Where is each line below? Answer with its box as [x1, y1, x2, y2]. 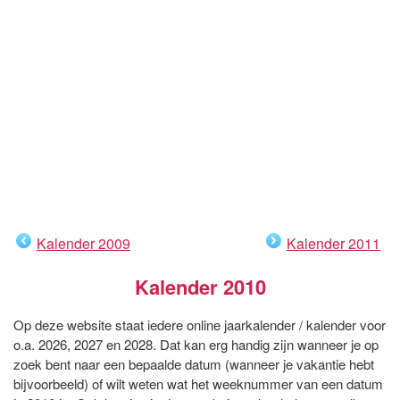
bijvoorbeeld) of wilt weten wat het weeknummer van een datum [13, 373, 383, 393]
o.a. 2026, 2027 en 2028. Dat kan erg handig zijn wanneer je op [13, 334, 379, 354]
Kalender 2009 [37, 232, 130, 254]
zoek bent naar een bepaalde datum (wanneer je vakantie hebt [13, 354, 374, 373]
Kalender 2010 [134, 271, 266, 301]
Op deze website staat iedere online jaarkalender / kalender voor [13, 314, 386, 334]
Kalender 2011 [287, 232, 380, 254]
